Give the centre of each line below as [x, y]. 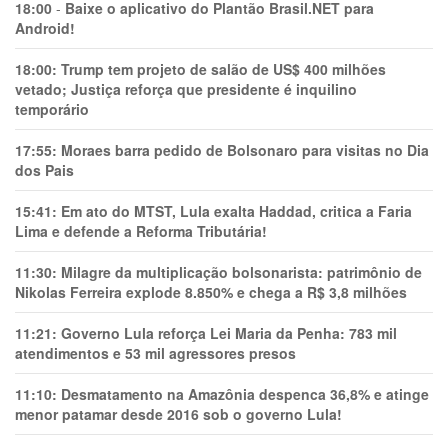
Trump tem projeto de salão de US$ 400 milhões [223, 69]
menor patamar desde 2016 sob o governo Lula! [178, 414]
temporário [52, 109]
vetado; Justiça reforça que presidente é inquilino [186, 89]
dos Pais [44, 170]
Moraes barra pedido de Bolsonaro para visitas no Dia [245, 150]
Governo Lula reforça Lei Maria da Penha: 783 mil [229, 333]
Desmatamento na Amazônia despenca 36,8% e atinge [245, 394]
